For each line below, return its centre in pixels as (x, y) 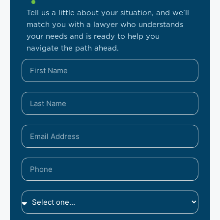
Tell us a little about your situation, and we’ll (108, 13)
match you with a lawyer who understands (105, 25)
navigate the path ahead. (73, 48)
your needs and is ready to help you (93, 36)
